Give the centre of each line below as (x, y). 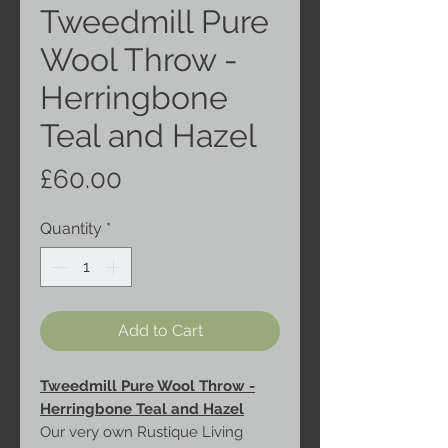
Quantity (71, 229)
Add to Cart (160, 331)
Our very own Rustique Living (141, 432)
